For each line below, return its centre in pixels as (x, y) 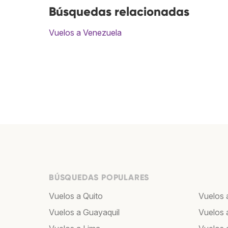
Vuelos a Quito (76, 196)
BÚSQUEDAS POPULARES (99, 178)
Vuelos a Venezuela (85, 33)
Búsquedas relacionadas (119, 12)
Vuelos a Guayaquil (84, 212)
